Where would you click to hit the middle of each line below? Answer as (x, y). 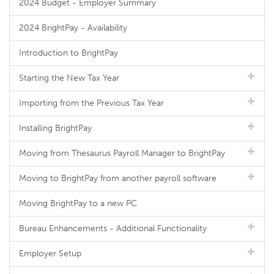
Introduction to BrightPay (68, 53)
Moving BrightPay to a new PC (78, 203)
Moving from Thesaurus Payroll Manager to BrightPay (122, 153)
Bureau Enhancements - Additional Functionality (113, 228)
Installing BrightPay (55, 128)
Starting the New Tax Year (69, 78)
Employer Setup (50, 254)
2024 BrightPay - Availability (73, 28)
